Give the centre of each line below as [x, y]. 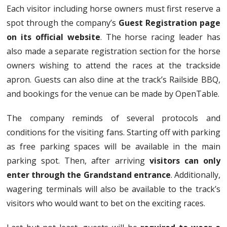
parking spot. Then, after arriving [76, 160]
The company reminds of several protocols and [113, 118]
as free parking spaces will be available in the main [113, 146]
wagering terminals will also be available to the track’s [113, 189]
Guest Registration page [168, 23]
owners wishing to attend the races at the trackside [113, 65]
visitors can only [182, 160]
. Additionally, [195, 175]
